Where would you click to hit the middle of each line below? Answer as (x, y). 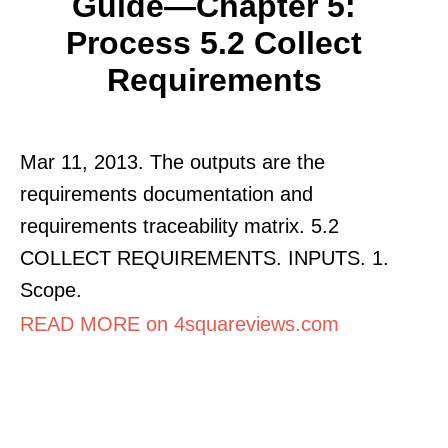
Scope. (51, 289)
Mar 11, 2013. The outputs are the (172, 161)
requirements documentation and (166, 193)
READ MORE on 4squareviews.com (179, 323)
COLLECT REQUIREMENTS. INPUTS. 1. (204, 257)
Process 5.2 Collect (214, 42)
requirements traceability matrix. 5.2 (179, 225)
